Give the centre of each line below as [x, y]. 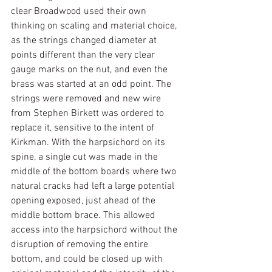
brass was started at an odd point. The [92, 84]
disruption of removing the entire [81, 245]
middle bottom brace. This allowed [84, 216]
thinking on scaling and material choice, [95, 26]
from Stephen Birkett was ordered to [89, 114]
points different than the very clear [84, 55]
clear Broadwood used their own [80, 12]
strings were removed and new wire [87, 99]
